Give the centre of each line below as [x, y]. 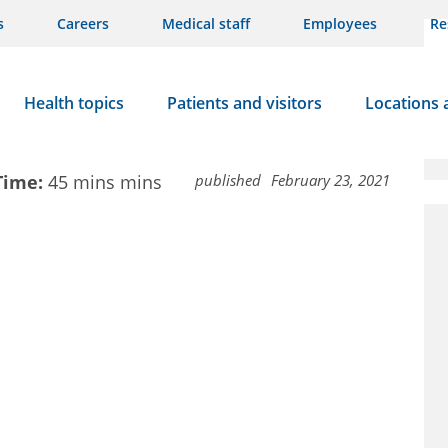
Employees [340, 23]
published [228, 180]
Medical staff [206, 23]
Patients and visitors [244, 103]
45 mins [81, 182]
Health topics [73, 103]
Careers [83, 23]
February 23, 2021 [330, 180]
